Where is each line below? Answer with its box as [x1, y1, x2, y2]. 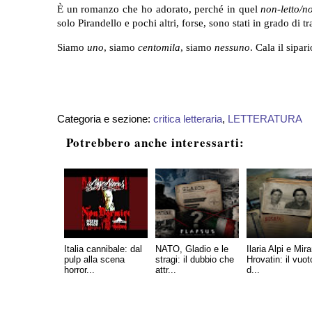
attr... [155, 265, 176, 276]
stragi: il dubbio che [155, 254, 234, 265]
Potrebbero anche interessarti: [66, 134, 244, 152]
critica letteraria [153, 113, 222, 125]
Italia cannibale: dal [64, 244, 142, 255]
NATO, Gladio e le [155, 244, 228, 255]
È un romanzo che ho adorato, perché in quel [57, 3, 261, 15]
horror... [64, 265, 95, 276]
